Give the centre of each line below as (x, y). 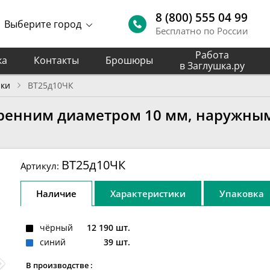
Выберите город (43, 24)
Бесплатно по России (202, 30)
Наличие (56, 194)
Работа (212, 55)
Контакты (56, 60)
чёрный (56, 228)
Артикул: (41, 166)
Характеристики (148, 194)
